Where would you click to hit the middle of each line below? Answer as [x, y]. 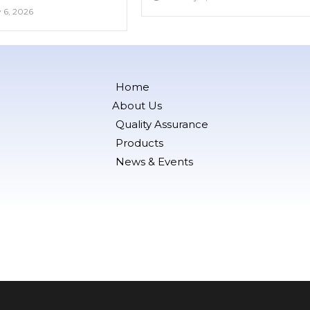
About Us [137, 105]
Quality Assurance [162, 124]
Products [139, 143]
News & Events [154, 161]
